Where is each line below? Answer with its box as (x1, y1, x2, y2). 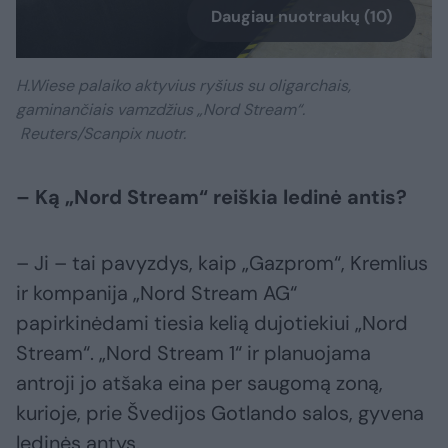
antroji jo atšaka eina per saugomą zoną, (16, 369, 383, 396)
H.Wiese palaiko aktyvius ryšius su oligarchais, (16, 74, 351, 96)
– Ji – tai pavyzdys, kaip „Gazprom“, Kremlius (16, 249, 428, 276)
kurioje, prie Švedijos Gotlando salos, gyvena (16, 399, 424, 426)
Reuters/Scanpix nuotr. (16, 122, 186, 144)
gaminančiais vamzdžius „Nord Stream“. (16, 98, 305, 120)
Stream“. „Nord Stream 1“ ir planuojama (16, 339, 371, 366)
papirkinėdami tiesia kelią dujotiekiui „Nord (16, 309, 408, 336)
